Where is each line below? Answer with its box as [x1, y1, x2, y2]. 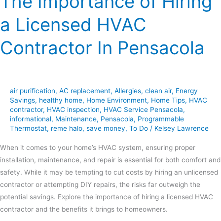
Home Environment [86, 96, 147, 105]
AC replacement [59, 87, 110, 95]
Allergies [114, 87, 141, 95]
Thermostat [10, 124, 47, 133]
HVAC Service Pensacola [104, 106, 183, 114]
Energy [176, 87, 198, 95]
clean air [145, 87, 172, 95]
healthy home [39, 96, 82, 105]
